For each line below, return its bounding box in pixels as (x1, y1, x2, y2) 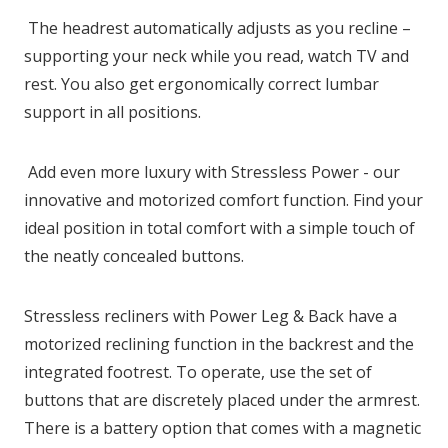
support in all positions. (24, 100, 201, 123)
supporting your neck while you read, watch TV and (24, 44, 409, 67)
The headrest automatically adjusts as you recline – (28, 16, 411, 39)
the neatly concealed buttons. (24, 244, 244, 267)
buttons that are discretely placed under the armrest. (24, 388, 420, 411)
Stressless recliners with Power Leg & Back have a (24, 304, 397, 327)
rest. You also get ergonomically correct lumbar (24, 72, 379, 95)
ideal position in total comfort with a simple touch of (24, 216, 415, 239)
